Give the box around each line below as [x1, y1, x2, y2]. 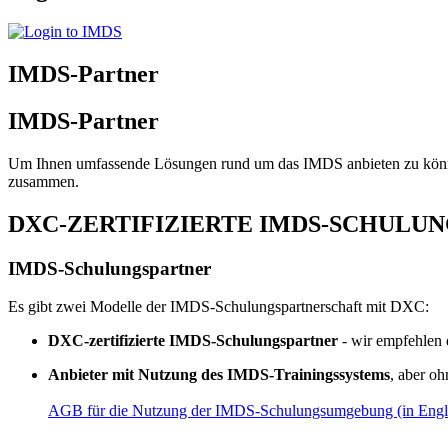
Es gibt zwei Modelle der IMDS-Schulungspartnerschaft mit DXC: [8, 298, 429, 316]
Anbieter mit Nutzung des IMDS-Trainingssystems [48, 366, 390, 384]
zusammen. [8, 172, 79, 190]
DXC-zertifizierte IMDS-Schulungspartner [48, 332, 338, 350]
